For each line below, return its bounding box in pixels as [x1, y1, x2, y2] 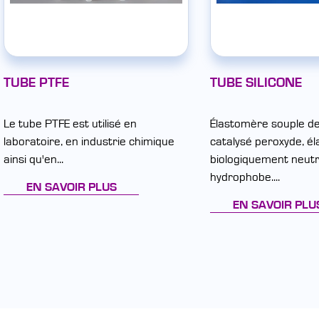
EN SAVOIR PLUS [26, 181, 117, 194]
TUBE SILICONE [210, 76, 302, 90]
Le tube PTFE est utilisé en [4, 117, 137, 130]
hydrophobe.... [210, 171, 280, 184]
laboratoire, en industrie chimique [4, 135, 174, 148]
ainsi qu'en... [4, 153, 63, 166]
